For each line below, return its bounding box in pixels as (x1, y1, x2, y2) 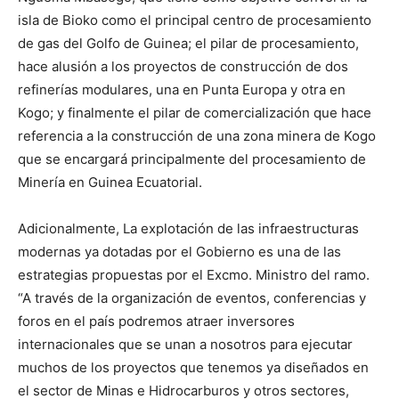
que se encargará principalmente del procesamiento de (18, 150, 366, 167)
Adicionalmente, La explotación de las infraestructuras (18, 219, 359, 237)
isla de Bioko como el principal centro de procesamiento (18, 11, 371, 28)
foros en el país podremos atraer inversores (18, 312, 295, 330)
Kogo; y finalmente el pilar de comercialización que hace (18, 103, 371, 121)
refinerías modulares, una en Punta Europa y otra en (18, 80, 346, 98)
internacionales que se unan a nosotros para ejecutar (18, 335, 353, 353)
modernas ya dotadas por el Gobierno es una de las (18, 242, 341, 260)
